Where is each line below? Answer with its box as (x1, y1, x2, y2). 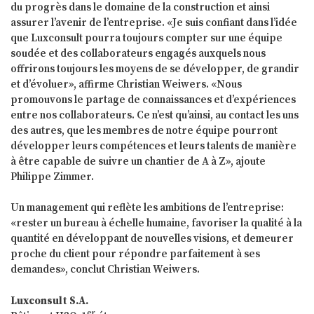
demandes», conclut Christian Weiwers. (11, 263, 200, 277)
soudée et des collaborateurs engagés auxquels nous (11, 46, 266, 60)
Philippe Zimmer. (11, 170, 94, 184)
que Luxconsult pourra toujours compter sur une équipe (11, 31, 282, 45)
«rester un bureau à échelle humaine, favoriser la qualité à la (11, 217, 302, 231)
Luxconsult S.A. (11, 294, 88, 308)
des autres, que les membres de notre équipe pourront (11, 123, 278, 137)
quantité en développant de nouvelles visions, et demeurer (11, 232, 294, 246)
